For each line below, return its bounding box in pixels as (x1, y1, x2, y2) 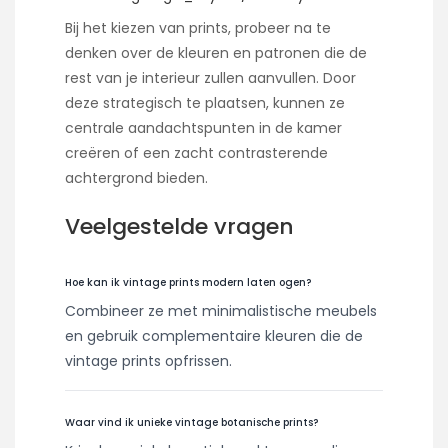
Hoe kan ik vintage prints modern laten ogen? (65, 274, 311, 290)
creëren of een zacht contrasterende (65, 143, 328, 164)
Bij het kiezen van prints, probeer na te (65, 18, 331, 39)
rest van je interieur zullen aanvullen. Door (65, 68, 356, 89)
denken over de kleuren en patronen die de (65, 43, 367, 64)
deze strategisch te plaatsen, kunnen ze (65, 93, 345, 114)
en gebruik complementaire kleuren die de (65, 325, 363, 346)
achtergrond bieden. (65, 168, 208, 189)
